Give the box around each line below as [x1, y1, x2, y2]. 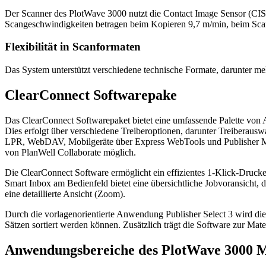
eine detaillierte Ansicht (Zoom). [5, 188, 125, 199]
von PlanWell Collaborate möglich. [5, 147, 136, 157]
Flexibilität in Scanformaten [5, 40, 141, 53]
